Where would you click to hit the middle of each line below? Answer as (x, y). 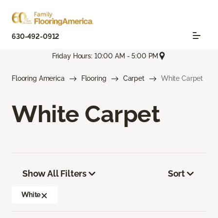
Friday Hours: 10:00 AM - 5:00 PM (105, 56)
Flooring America (38, 79)
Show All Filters (55, 174)
